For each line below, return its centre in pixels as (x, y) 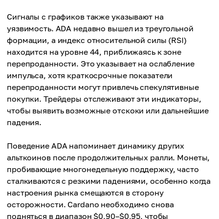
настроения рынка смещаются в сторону (85, 193)
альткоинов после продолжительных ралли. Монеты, (109, 157)
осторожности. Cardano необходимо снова (90, 204)
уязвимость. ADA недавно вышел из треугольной (100, 28)
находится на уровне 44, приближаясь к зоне (94, 52)
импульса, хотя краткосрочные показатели (90, 75)
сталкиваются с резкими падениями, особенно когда (109, 181)
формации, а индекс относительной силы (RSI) (97, 40)
